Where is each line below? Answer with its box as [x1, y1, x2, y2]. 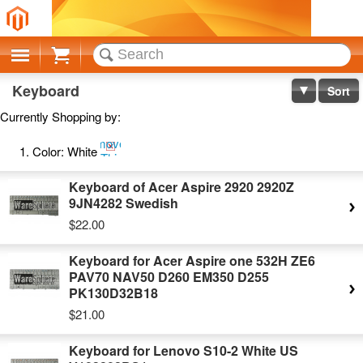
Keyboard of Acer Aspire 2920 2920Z [69, 177, 294, 196]
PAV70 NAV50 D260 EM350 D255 [69, 267, 269, 286]
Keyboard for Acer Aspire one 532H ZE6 [69, 251, 315, 270]
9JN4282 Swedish [69, 194, 178, 212]
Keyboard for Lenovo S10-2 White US [69, 341, 298, 360]
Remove [80, 135, 126, 152]
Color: [32, 143, 64, 160]
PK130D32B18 [69, 284, 158, 302]
